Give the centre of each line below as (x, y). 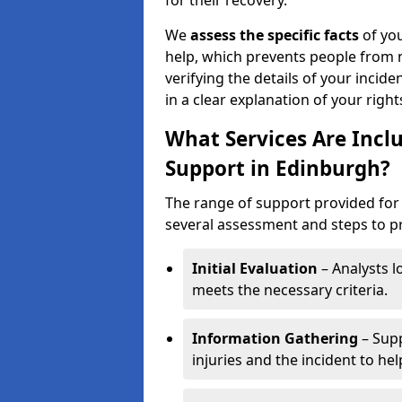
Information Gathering (275, 338)
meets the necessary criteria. (290, 290)
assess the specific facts (275, 35)
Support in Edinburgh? (278, 168)
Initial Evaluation (255, 268)
